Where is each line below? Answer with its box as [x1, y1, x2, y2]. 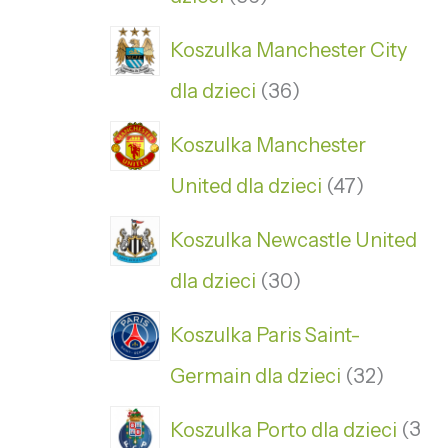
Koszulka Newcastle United [170, 227, 417, 252]
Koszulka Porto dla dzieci [170, 417, 397, 442]
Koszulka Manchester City [170, 37, 407, 62]
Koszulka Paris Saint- [170, 322, 361, 347]
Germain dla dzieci [170, 364, 341, 389]
